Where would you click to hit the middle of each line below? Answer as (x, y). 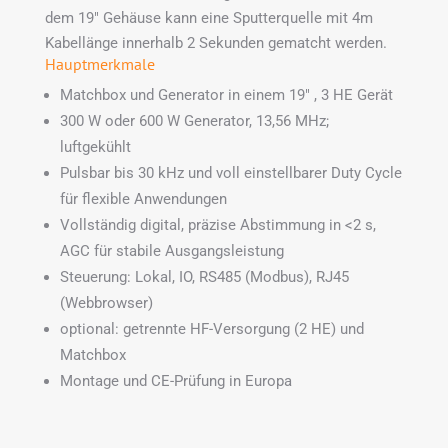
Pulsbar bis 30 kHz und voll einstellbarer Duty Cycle (230, 172)
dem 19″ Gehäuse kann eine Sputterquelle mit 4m (208, 17)
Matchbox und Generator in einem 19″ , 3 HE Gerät (226, 94)
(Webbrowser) (106, 302)
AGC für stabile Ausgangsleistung (171, 250)
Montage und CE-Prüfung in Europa (175, 380)
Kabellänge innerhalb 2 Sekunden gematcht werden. (215, 42)
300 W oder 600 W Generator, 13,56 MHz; (194, 120)
